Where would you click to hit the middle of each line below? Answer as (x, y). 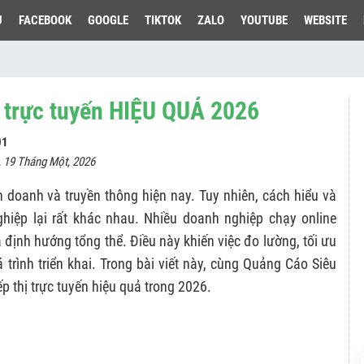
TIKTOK (163, 20)
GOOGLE (108, 20)
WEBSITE (325, 20)
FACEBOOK (45, 20)
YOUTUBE (264, 20)
